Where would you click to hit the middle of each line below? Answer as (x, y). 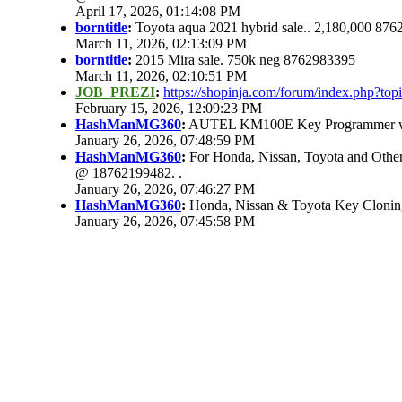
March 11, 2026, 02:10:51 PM (161, 76)
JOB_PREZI (115, 92)
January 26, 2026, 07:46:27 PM (165, 189)
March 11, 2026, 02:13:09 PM (161, 44)
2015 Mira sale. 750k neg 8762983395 (244, 60)
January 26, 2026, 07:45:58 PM (165, 222)
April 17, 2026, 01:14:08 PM (158, 12)
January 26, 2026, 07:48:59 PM (165, 141)
